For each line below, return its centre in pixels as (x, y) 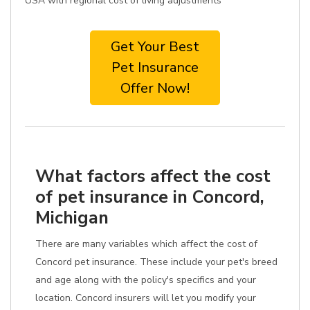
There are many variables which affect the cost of (146, 244)
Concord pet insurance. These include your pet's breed (156, 262)
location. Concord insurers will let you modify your (146, 298)
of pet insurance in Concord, (150, 197)
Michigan (72, 218)
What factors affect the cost (153, 176)
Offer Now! (155, 88)
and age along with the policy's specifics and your (146, 280)
